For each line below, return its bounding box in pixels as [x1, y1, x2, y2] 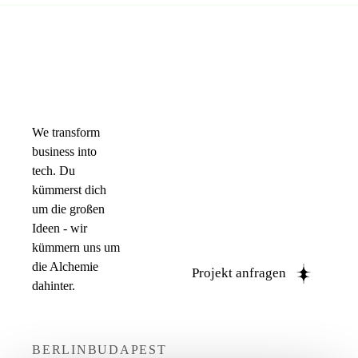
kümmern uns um [32, 241, 120, 255]
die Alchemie [32, 260, 98, 274]
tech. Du [32, 164, 75, 178]
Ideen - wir [32, 221, 87, 236]
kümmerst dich [32, 183, 106, 197]
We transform [32, 125, 100, 140]
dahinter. [32, 279, 75, 293]
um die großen [32, 202, 105, 217]
